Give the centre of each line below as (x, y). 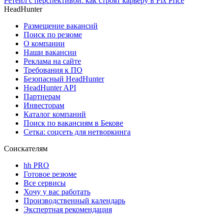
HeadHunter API (50, 87)
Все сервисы (45, 183)
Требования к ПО (53, 70)
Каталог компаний (55, 114)
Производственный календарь (74, 200)
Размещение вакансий (61, 26)
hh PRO (36, 165)
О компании (44, 43)
